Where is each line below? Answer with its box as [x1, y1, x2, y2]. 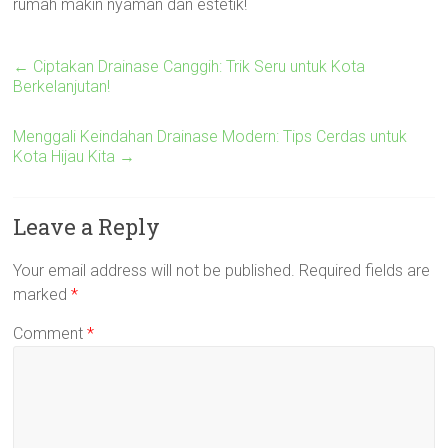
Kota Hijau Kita [13, 147, 120, 166]
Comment [13, 324, 88, 343]
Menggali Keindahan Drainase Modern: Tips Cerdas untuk [13, 127, 408, 146]
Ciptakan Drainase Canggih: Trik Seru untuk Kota [29, 57, 366, 76]
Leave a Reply [13, 212, 161, 241]
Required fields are [299, 261, 431, 280]
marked [13, 285, 72, 304]
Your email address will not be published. [13, 261, 296, 280]
